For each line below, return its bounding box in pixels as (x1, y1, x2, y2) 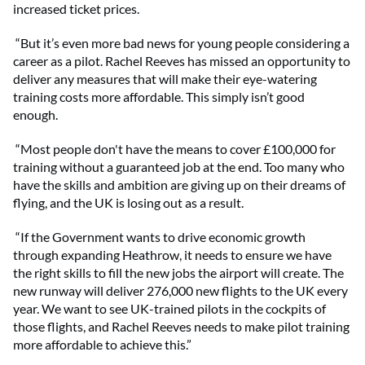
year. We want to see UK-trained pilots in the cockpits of (13, 301, 326, 317)
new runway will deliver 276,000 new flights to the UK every (13, 283, 348, 299)
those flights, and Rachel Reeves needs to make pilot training (13, 319, 350, 335)
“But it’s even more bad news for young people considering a (15, 35, 350, 51)
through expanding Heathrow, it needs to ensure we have (13, 247, 332, 263)
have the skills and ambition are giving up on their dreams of (13, 177, 345, 193)
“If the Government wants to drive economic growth (15, 229, 306, 245)
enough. (13, 107, 58, 123)
